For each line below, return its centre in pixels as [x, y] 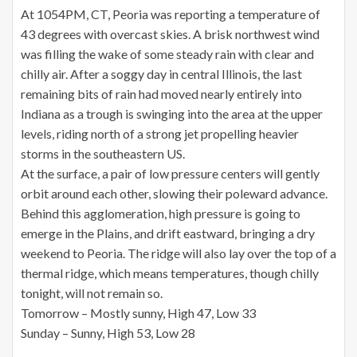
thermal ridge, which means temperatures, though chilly [170, 273]
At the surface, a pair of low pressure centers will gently [170, 173]
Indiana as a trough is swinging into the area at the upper [172, 113]
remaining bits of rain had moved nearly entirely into [161, 93]
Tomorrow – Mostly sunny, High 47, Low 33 [138, 312]
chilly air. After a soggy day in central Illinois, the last [161, 73]
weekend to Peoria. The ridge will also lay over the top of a [178, 253]
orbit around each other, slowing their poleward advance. [174, 193]
